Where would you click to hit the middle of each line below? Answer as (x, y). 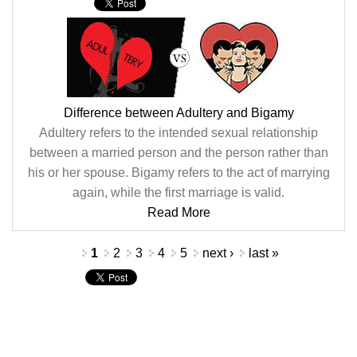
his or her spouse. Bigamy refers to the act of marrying (178, 173)
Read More (178, 212)
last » (263, 253)
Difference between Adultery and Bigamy (178, 113)
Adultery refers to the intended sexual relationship (178, 133)
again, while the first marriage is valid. (178, 192)
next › (218, 253)
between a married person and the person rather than (178, 153)
